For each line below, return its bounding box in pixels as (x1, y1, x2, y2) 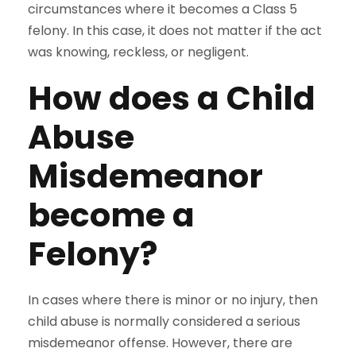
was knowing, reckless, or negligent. (28, 43, 249, 62)
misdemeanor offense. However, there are (28, 334, 292, 353)
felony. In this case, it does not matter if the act (28, 21, 322, 41)
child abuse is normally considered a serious (28, 312, 300, 331)
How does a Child (28, 75, 315, 122)
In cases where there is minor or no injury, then (28, 291, 318, 310)
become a (28, 192, 195, 238)
